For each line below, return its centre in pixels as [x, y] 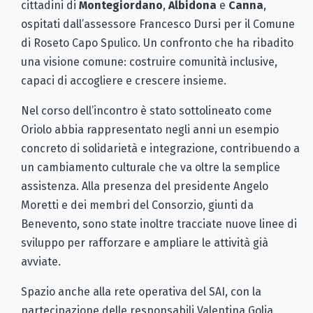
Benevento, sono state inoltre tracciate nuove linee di [159, 224]
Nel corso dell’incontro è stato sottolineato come [146, 110]
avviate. [41, 261]
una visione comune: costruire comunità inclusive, [149, 61]
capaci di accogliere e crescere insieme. [124, 80]
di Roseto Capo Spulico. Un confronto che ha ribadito [157, 43]
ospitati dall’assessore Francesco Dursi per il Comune [158, 24]
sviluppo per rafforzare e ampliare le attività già [145, 242]
